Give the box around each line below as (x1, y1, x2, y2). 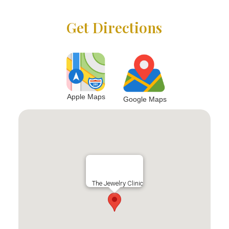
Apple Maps (67, 93, 106, 101)
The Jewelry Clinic (91, 179, 143, 188)
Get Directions (66, 18, 163, 37)
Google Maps (123, 95, 167, 104)
